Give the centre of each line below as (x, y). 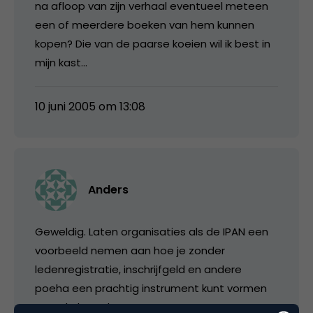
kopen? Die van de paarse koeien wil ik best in (153, 43)
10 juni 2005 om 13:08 (90, 106)
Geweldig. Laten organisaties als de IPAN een (152, 231)
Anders (108, 189)
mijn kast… (61, 62)
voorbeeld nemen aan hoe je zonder (130, 250)
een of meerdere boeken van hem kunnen (145, 24)
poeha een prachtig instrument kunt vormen (151, 288)
